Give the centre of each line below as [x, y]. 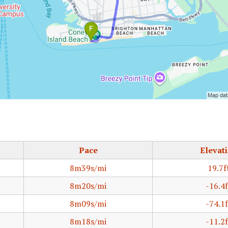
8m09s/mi [88, 204]
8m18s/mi [88, 221]
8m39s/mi [88, 168]
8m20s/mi [88, 186]
